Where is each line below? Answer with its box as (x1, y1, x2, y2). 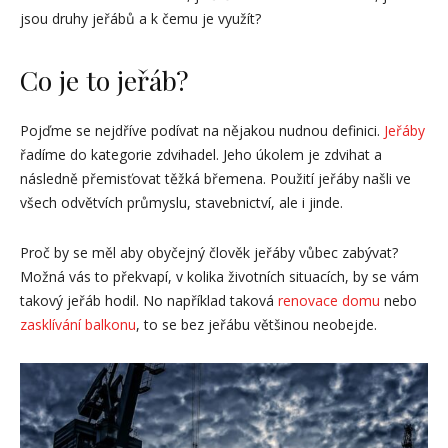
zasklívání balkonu (20, 315, 136, 334)
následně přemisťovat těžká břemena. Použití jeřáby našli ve (20, 169, 411, 188)
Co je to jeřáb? (20, 62, 189, 98)
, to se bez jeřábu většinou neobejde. (136, 315, 377, 334)
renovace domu (278, 291, 380, 310)
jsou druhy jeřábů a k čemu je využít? (20, 9, 261, 28)
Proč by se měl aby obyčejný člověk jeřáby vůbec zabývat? (20, 243, 398, 262)
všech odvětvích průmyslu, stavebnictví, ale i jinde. (20, 193, 343, 212)
